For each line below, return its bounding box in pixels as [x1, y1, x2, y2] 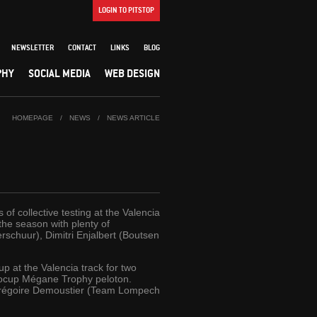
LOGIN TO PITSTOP [98, 5, 154, 15]
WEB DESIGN [105, 66, 160, 80]
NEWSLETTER [11, 42, 54, 52]
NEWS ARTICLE [107, 114, 160, 122]
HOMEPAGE [12, 114, 53, 122]
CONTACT [68, 42, 96, 52]
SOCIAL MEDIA [28, 66, 91, 80]
